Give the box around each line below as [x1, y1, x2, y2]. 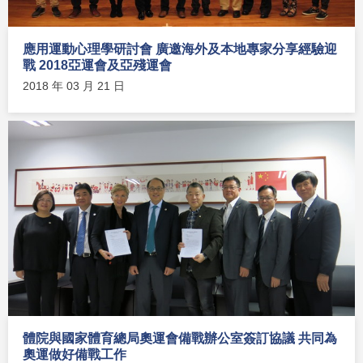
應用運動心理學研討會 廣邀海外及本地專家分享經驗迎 [23, 42, 337, 57]
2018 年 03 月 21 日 [23, 79, 125, 93]
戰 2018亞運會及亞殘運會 [23, 58, 172, 73]
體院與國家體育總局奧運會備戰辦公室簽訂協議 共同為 [23, 331, 337, 345]
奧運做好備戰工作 [23, 347, 126, 361]
